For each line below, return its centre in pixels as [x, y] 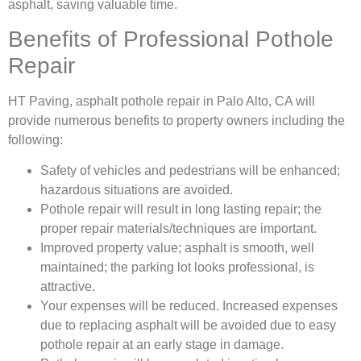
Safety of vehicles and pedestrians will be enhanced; [190, 171]
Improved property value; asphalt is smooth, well [177, 248]
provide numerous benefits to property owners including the [176, 121]
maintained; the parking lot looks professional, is [177, 268]
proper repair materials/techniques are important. [178, 229]
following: [35, 140]
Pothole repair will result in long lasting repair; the [181, 210]
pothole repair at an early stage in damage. [162, 345]
